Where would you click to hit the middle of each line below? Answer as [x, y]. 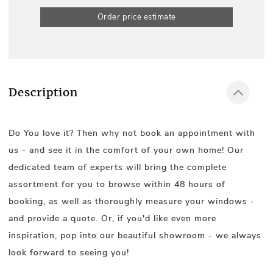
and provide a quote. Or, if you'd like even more [112, 218]
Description [43, 92]
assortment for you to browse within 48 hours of [117, 184]
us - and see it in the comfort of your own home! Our [126, 150]
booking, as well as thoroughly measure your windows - [132, 201]
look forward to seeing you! [69, 252]
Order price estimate [136, 17]
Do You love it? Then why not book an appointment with [132, 133]
